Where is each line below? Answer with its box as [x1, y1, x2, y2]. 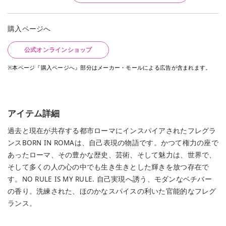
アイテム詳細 [8, 107, 60, 120]
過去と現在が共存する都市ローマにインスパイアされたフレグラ [8, 126, 216, 136]
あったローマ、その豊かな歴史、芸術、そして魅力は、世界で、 [8, 150, 216, 160]
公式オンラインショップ [24, 45, 92, 54]
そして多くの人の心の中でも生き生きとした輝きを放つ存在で [8, 162, 209, 172]
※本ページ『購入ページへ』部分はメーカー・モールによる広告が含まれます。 [8, 64, 211, 72]
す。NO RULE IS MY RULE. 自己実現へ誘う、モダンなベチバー [8, 175, 212, 184]
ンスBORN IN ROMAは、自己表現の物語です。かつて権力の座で [8, 138, 218, 148]
